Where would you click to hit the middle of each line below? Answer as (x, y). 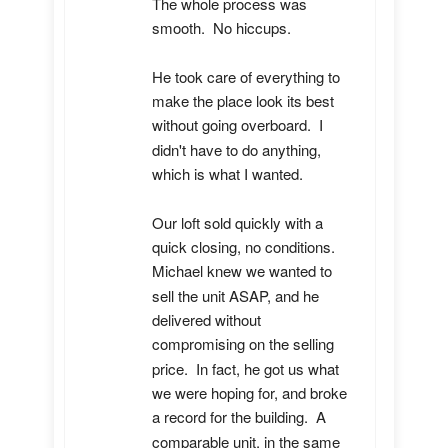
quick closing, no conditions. (243, 247)
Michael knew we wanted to (242, 271)
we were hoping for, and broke (249, 393)
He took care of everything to (246, 76)
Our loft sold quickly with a (237, 222)
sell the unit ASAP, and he (235, 295)
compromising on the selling (243, 344)
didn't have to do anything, (236, 149)
